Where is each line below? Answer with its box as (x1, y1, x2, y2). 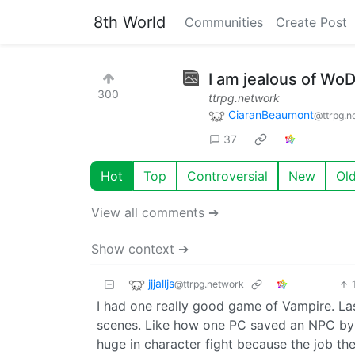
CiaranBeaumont (228, 108, 314, 121)
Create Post (276, 14, 347, 30)
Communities (185, 14, 263, 30)
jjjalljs (148, 276, 174, 290)
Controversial (187, 167, 268, 184)
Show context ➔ (91, 240, 189, 257)
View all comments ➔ (91, 204, 219, 220)
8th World (94, 13, 166, 32)
